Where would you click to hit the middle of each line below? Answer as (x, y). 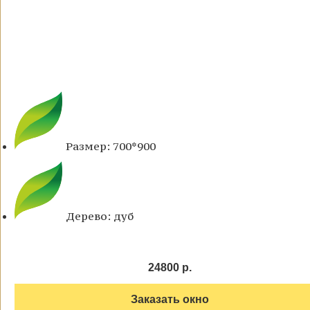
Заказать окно (170, 300)
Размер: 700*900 (111, 146)
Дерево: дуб (100, 216)
